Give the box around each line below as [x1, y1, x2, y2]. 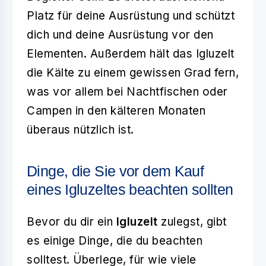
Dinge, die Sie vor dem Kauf [27, 163, 204, 179]
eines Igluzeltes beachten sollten [27, 181, 233, 198]
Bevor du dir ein [27, 215, 116, 229]
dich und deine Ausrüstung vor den [27, 28, 214, 42]
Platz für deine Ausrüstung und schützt [27, 9, 235, 23]
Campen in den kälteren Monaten [27, 104, 205, 118]
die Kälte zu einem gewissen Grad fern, [27, 66, 239, 80]
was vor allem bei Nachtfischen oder [27, 85, 228, 99]
